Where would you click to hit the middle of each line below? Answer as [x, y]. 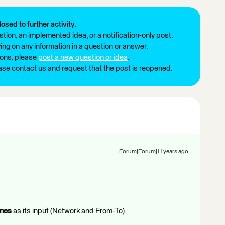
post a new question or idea [83, 58]
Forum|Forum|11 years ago [154, 152]
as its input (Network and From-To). [69, 211]
